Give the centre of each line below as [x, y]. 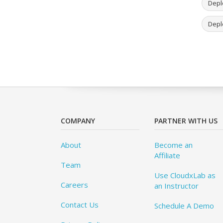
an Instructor [177, 186]
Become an [174, 145]
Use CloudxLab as [185, 175]
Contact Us [80, 205]
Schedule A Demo [184, 206]
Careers [74, 185]
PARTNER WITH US [186, 121]
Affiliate [167, 156]
